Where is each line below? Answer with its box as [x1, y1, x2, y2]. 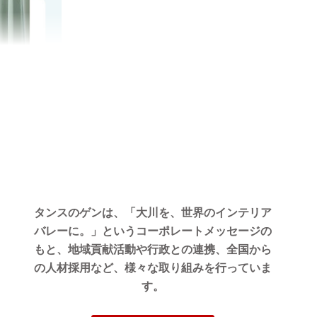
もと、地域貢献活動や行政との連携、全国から [34, 242, 272, 256]
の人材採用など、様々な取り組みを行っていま [34, 260, 272, 275]
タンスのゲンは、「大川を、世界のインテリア [34, 205, 272, 219]
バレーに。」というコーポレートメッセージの [34, 224, 272, 238]
